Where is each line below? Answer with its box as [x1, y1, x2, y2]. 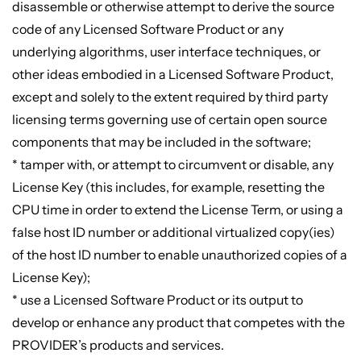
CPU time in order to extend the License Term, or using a [11, 201, 343, 218]
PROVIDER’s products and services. [11, 337, 224, 354]
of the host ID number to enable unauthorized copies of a [11, 247, 347, 263]
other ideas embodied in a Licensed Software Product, [11, 66, 334, 83]
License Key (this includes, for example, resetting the [11, 179, 325, 196]
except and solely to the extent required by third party [11, 89, 328, 106]
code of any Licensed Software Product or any [11, 21, 284, 38]
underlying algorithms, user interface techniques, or [11, 44, 321, 60]
